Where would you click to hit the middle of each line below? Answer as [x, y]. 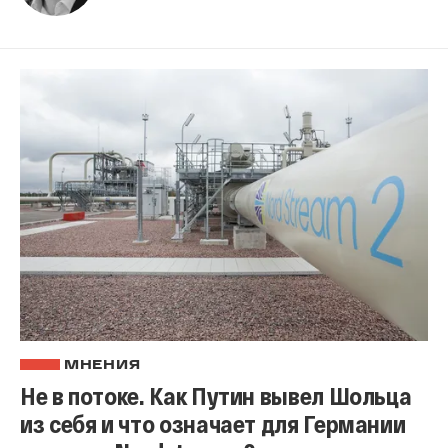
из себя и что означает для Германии [213, 423]
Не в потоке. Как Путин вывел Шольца [216, 395]
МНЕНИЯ [102, 365]
